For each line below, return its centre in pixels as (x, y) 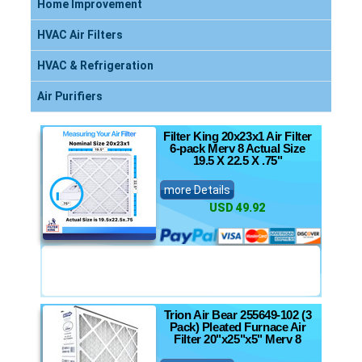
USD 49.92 (237, 208)
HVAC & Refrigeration (95, 65)
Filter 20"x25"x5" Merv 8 (238, 339)
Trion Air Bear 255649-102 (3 (238, 315)
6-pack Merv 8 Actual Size (238, 148)
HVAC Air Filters (80, 35)
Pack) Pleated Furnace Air (238, 327)
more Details (197, 190)
